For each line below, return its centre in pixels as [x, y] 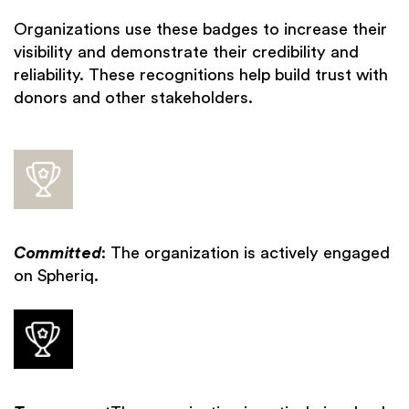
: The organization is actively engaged [246, 253]
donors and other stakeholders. [133, 98]
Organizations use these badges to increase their [200, 30]
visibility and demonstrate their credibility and [186, 52]
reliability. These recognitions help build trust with [201, 75]
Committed [58, 253]
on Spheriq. [56, 276]
